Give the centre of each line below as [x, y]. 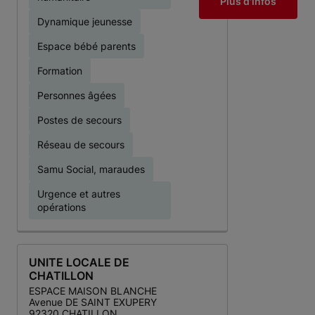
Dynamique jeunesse [85, 21]
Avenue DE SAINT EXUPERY [93, 302]
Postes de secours [79, 120]
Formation [60, 71]
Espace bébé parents [86, 46]
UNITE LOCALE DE [79, 262]
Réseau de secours [81, 144]
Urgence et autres [79, 194]
